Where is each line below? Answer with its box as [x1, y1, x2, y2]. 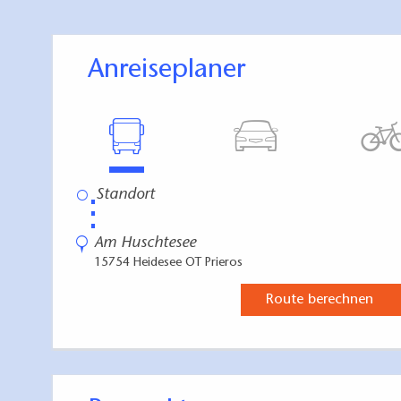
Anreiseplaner [104, 57, 245, 85]
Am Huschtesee [94, 235, 196, 252]
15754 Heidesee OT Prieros [94, 257, 243, 270]
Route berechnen [265, 293, 373, 308]
